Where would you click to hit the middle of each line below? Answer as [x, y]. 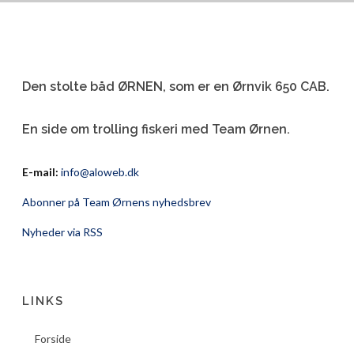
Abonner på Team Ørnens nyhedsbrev [117, 202]
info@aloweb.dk [100, 172]
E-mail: [41, 172]
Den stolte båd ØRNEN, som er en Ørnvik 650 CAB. [176, 87]
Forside [53, 339]
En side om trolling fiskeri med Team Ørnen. [156, 129]
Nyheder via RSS [63, 232]
